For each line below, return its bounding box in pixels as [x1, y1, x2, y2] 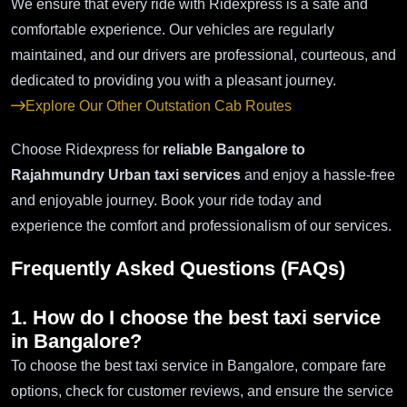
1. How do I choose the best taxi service [11, 306, 381, 330]
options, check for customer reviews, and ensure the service [11, 383, 393, 400]
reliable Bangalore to [163, 142, 305, 158]
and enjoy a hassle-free [241, 167, 395, 184]
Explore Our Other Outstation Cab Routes [25, 98, 292, 114]
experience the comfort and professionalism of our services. [11, 218, 392, 234]
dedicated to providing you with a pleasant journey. [11, 73, 336, 89]
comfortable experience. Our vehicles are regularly [11, 22, 334, 38]
